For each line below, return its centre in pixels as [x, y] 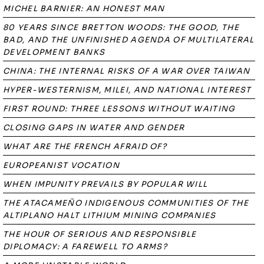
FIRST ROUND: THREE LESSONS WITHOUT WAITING [119, 109]
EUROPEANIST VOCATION [61, 165]
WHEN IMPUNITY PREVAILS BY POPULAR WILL [105, 184]
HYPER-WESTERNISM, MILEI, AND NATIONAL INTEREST [127, 90]
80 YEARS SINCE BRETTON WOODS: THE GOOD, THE [121, 27]
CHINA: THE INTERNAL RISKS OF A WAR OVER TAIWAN [127, 71]
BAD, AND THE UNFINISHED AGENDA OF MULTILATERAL [129, 40]
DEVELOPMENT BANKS [54, 52]
